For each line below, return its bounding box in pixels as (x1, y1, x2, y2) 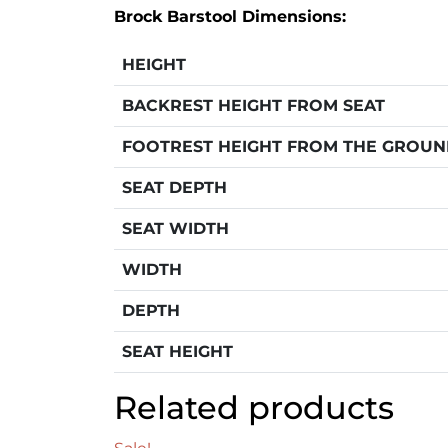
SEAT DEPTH (122, 178, 227, 198)
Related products (114, 388, 394, 428)
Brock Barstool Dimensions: (114, 7, 346, 27)
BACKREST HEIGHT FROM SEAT (122, 96, 385, 116)
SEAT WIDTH (122, 219, 229, 239)
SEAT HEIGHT (122, 342, 233, 362)
